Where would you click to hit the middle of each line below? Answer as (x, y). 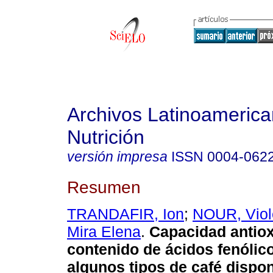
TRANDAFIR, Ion (126, 214)
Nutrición (106, 137)
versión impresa (117, 157)
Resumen (104, 187)
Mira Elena (104, 232)
